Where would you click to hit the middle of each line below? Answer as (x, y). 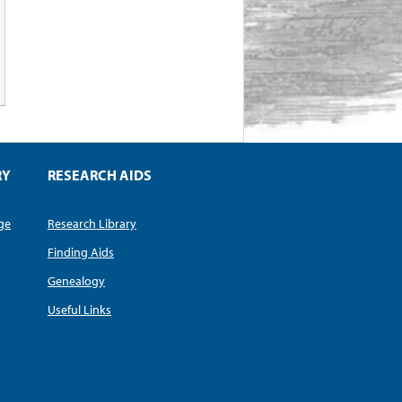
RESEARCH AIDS (99, 175)
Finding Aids (80, 253)
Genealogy (76, 281)
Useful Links (79, 310)
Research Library (92, 224)
